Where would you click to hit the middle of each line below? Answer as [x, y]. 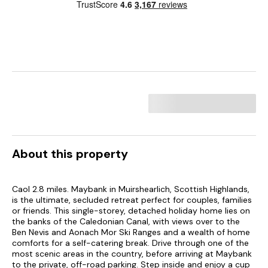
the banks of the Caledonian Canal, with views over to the [126, 221]
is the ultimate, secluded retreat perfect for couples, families [132, 200]
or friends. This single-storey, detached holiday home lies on [131, 211]
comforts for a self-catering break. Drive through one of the [130, 243]
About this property [70, 154]
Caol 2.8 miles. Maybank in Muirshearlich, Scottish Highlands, [131, 189]
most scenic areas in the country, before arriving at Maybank [132, 254]
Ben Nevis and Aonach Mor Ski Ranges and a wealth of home [131, 232]
